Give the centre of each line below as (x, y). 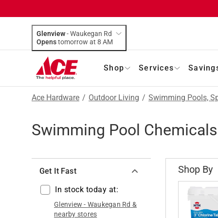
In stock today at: (87, 189)
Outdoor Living (114, 97)
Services (156, 68)
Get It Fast (58, 171)
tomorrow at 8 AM (108, 42)
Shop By (195, 169)
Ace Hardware (55, 97)
